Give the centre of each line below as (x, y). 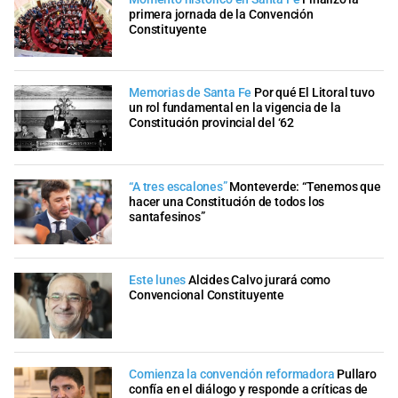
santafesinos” (167, 217)
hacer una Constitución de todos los (227, 202)
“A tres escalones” (178, 187)
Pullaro (357, 374)
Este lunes (158, 281)
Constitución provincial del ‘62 (211, 123)
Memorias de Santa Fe (191, 93)
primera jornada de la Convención (221, 14)
